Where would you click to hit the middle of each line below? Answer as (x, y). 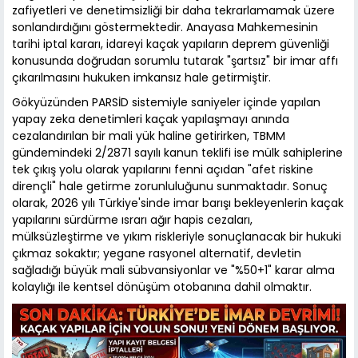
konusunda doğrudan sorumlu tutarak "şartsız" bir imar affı (175, 61)
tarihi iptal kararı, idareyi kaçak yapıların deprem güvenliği (171, 44)
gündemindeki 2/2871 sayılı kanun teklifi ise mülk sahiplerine (177, 153)
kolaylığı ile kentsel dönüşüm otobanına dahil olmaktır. (162, 287)
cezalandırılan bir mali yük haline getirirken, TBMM (149, 136)
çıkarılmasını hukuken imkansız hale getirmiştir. (141, 78)
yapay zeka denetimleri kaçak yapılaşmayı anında (151, 119)
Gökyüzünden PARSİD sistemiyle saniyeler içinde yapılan (166, 103)
